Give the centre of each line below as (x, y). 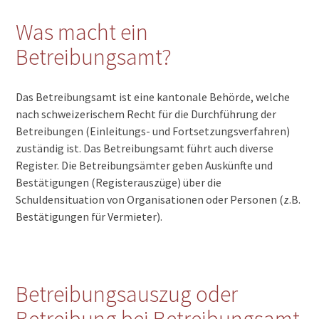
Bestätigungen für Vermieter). (89, 216)
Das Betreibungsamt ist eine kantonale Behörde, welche (153, 96)
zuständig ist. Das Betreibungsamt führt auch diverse (145, 148)
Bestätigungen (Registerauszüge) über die (119, 182)
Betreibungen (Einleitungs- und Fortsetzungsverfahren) (153, 131)
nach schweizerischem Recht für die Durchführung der (146, 114)
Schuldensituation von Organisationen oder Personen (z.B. (158, 199)
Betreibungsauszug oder (127, 294)
